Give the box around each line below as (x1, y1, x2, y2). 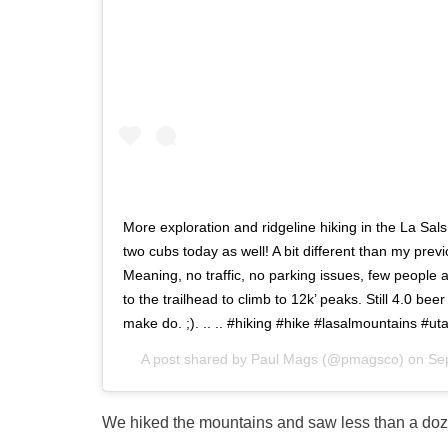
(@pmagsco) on (318, 350, 428, 367)
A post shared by (141, 350, 251, 367)
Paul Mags (251, 350, 318, 367)
